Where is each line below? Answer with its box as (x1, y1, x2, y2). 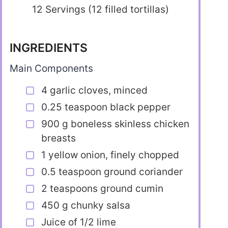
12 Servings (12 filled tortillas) (32, 3, 169, 15)
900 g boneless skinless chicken (41, 118, 189, 130)
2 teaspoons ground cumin (41, 183, 163, 195)
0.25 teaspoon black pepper (41, 101, 170, 113)
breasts (41, 132, 76, 145)
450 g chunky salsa (41, 199, 130, 212)
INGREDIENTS (10, 41, 88, 55)
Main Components (10, 62, 93, 74)
